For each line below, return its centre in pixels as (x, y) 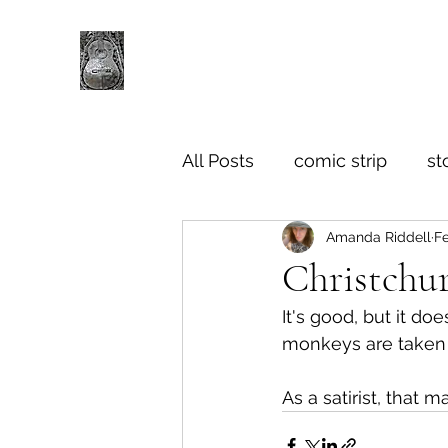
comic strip (340, 160)
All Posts (218, 160)
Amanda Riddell (378, 236)
